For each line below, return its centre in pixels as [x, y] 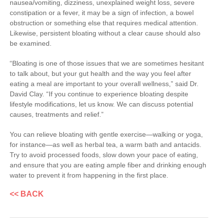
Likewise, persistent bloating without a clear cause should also [105, 33]
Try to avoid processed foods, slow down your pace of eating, [104, 155]
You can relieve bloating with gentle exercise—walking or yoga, [106, 135]
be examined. [31, 44]
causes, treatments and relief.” [57, 115]
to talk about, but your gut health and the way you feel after [100, 74]
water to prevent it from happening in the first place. [89, 175]
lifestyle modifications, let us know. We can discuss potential [101, 104]
